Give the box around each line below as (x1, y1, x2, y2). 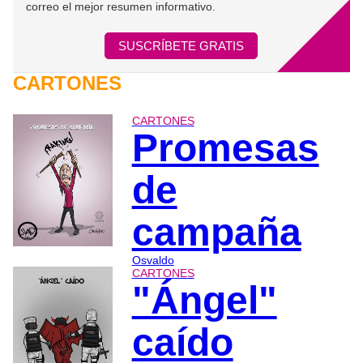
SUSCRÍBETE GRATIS (118, 38, 245, 53)
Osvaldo (131, 253, 174, 267)
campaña (131, 210, 301, 254)
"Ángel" (131, 278, 277, 322)
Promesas (131, 126, 319, 169)
